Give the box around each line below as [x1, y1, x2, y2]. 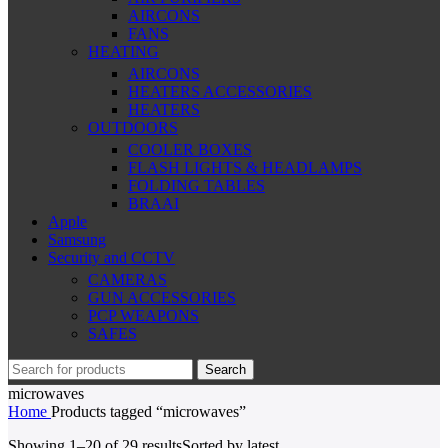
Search [205, 362, 246, 378]
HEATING [88, 43, 159, 61]
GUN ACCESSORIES [88, 289, 236, 307]
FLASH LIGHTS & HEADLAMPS [128, 159, 362, 177]
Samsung [48, 231, 106, 249]
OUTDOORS [88, 119, 178, 137]
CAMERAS [88, 271, 167, 289]
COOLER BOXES [128, 141, 252, 159]
